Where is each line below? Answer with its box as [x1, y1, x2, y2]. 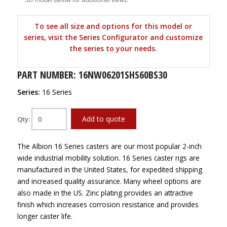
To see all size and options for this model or [34, 21, 193, 31]
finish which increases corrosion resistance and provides [17, 200, 199, 209]
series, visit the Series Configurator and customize [24, 32, 203, 42]
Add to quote [82, 114, 125, 124]
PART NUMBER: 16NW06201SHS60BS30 [17, 68, 167, 82]
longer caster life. [17, 211, 72, 221]
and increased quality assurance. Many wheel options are [17, 176, 201, 186]
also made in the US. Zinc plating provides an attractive [17, 188, 193, 198]
